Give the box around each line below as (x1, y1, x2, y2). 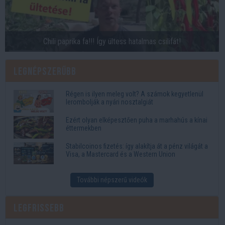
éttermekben (66, 124, 101, 133)
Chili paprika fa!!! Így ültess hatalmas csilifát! (43, 37, 181, 47)
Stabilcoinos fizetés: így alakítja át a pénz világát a (66, 142, 208, 150)
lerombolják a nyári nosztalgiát (66, 98, 153, 106)
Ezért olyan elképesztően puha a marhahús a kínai (66, 116, 207, 125)
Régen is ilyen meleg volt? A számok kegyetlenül (66, 90, 203, 98)
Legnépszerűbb (14, 65, 76, 78)
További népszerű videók (77, 175, 147, 184)
